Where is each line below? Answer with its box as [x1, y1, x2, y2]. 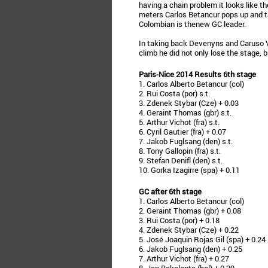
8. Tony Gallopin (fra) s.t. [139, 145, 221, 156]
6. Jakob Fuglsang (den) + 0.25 [139, 243, 242, 254]
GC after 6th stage [139, 186, 202, 197]
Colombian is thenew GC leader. [139, 19, 246, 29]
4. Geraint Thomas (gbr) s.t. [139, 107, 232, 118]
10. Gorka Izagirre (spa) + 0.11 [139, 165, 240, 175]
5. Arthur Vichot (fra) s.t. [139, 117, 220, 127]
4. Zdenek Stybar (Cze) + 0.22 [139, 224, 239, 235]
